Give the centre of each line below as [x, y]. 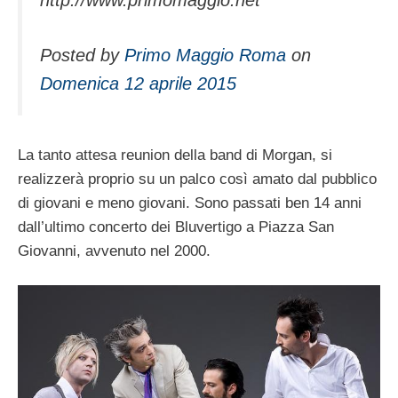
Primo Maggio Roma [205, 56]
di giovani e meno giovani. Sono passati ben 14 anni [190, 203]
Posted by [82, 56]
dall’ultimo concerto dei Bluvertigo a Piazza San [176, 227]
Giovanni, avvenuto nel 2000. [114, 251]
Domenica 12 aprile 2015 [138, 84]
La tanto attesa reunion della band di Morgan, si [175, 155]
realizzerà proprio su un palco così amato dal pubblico [197, 179]
